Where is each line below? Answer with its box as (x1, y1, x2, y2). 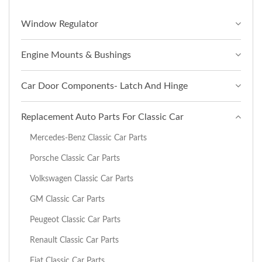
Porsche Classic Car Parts (30, 153, 120, 163)
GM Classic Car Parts (30, 194, 105, 204)
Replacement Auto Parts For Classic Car (21, 112, 184, 122)
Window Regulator (21, 19, 98, 29)
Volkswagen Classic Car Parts (30, 174, 133, 183)
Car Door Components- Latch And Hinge (21, 81, 188, 91)
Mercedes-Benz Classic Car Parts (30, 133, 147, 142)
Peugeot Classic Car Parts (30, 215, 120, 224)
